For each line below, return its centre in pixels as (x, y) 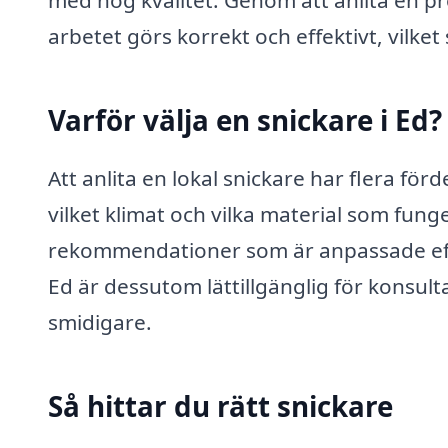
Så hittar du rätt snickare (220, 405)
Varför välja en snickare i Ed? (245, 120)
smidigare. (100, 321)
